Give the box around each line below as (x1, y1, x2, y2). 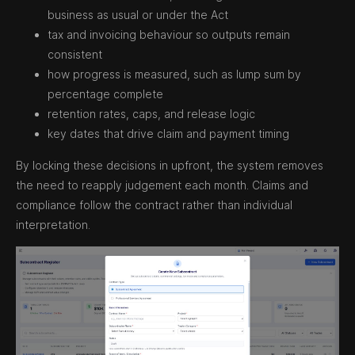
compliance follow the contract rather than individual (16, 198, 292, 212)
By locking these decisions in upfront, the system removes (16, 158, 323, 172)
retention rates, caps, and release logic (48, 107, 255, 120)
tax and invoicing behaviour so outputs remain (48, 28, 290, 41)
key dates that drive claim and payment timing (48, 127, 289, 140)
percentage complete (48, 87, 163, 101)
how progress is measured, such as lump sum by (48, 67, 301, 81)
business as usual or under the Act (48, 8, 228, 21)
